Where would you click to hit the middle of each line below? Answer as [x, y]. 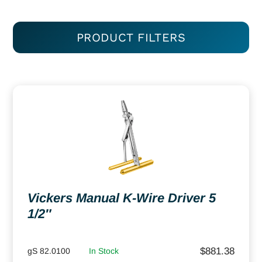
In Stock [104, 251]
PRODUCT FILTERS [131, 37]
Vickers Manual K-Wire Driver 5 [122, 198]
